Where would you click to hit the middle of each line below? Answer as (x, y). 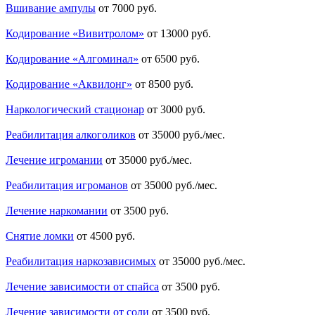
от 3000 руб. (176, 110)
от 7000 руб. (128, 8)
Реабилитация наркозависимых (81, 262)
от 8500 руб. (164, 84)
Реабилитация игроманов (67, 186)
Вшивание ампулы (51, 8)
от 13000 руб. (179, 34)
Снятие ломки (40, 236)
